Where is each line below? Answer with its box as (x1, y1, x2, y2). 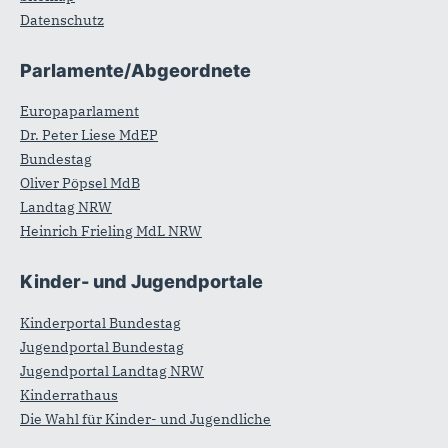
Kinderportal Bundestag (20, 313, 181, 332)
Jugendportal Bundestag (20, 337, 184, 356)
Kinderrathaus (20, 385, 118, 404)
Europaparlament (20, 102, 139, 120)
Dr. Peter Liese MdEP (20, 126, 158, 144)
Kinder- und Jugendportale (20, 271, 263, 292)
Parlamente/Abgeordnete (20, 59, 251, 81)
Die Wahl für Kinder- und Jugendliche (20, 409, 271, 428)
